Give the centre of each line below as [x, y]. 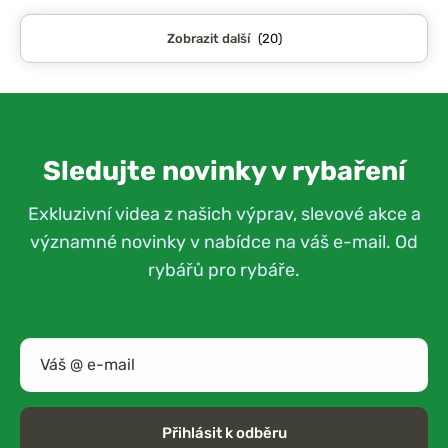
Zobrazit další [209, 38]
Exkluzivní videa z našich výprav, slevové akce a [224, 213]
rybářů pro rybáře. [224, 269]
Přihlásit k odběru [224, 433]
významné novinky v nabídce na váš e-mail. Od [224, 241]
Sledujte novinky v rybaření [224, 170]
